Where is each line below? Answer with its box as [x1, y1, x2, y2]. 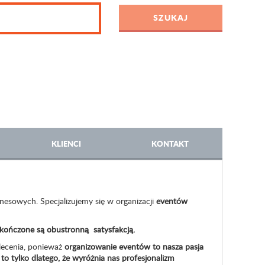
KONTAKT [151, 138, 189, 149]
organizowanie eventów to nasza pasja [64, 241, 203, 252]
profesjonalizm [121, 252, 174, 263]
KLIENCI [51, 138, 81, 149]
